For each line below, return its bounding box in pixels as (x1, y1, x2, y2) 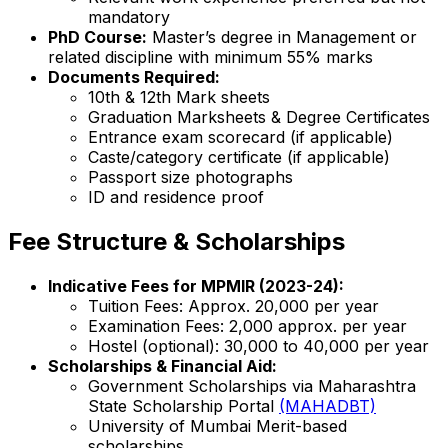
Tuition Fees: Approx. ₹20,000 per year (88, 295, 379, 316)
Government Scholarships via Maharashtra (88, 375, 416, 396)
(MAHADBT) (279, 395, 376, 416)
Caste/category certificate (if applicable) (88, 147, 390, 168)
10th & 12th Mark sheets (88, 87, 270, 108)
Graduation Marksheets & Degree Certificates (88, 107, 430, 128)
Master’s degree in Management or (147, 27, 417, 48)
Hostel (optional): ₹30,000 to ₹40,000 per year (88, 335, 429, 356)
